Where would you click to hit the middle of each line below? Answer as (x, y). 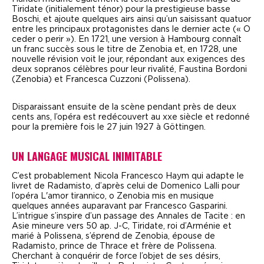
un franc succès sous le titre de (75, 50)
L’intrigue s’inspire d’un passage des (84, 217)
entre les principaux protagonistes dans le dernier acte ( (124, 30)
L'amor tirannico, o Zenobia (95, 197)
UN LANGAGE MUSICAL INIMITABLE (87, 156)
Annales (173, 217)
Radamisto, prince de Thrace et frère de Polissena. (114, 247)
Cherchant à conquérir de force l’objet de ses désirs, (116, 257)
